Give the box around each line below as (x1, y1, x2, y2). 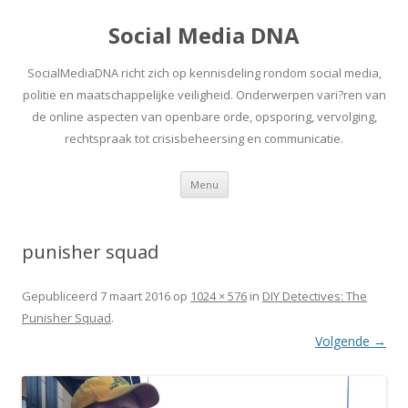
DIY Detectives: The (262, 288, 367, 304)
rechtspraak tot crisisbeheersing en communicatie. (65, 130, 343, 147)
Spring (228, 168, 265, 186)
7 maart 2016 (100, 288, 170, 304)
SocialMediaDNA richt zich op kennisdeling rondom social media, (26, 65, 382, 81)
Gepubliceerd (22, 288, 100, 304)
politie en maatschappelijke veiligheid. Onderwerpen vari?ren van (22, 87, 386, 103)
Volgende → (315, 332, 386, 350)
